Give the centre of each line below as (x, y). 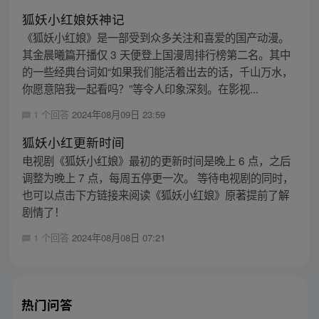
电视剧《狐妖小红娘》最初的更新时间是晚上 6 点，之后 (156, 160)
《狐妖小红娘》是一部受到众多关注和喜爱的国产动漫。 (155, 37)
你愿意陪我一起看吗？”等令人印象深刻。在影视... (140, 88)
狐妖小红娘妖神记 (73, 19)
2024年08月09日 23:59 (118, 114)
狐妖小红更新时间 (73, 142)
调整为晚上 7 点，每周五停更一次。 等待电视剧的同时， (157, 177)
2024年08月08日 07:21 (118, 237)
